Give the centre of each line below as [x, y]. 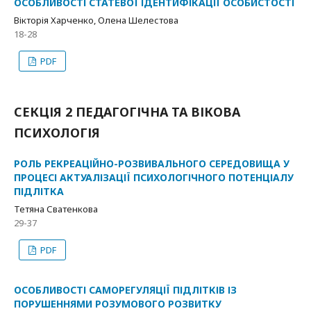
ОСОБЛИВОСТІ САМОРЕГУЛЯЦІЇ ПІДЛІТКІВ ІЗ [125, 290]
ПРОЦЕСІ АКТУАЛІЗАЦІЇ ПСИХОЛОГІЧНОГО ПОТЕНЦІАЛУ [154, 178]
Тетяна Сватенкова [56, 209]
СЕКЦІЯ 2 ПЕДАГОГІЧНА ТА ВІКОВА [127, 112]
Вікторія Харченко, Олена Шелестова [96, 20]
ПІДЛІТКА [39, 192]
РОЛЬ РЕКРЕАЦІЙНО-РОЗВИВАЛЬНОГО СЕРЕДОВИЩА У [152, 164]
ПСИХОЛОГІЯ [57, 133]
